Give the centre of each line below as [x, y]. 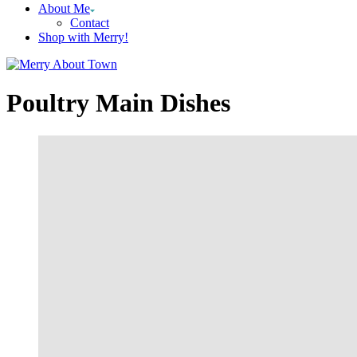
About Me [64, 8]
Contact [90, 23]
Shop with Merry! [83, 37]
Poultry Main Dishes [118, 103]
